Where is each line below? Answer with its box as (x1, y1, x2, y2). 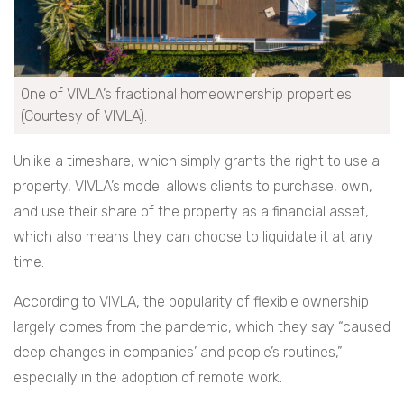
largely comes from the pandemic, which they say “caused (14, 318, 390, 336)
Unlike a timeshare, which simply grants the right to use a (14, 152, 380, 170)
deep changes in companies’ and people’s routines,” (14, 344, 343, 362)
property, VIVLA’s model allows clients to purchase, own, (14, 178, 372, 196)
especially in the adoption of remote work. (14, 369, 282, 387)
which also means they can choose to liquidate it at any (14, 228, 373, 246)
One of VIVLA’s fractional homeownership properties (21, 86, 352, 104)
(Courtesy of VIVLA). (21, 107, 147, 125)
